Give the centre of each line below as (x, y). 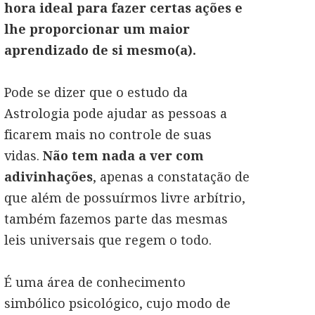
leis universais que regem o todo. (108, 240)
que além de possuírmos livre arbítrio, (125, 198)
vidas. (24, 155)
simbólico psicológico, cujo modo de (117, 303)
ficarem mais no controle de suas (108, 134)
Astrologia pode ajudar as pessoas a (116, 113)
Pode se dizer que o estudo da (96, 92)
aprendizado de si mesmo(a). (100, 50)
